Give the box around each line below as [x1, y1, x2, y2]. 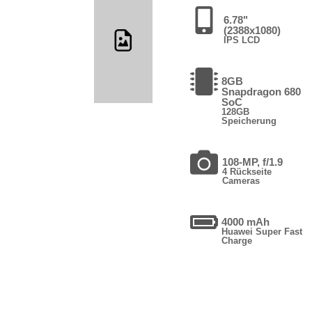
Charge [221, 235, 253, 246]
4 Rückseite [221, 166, 272, 177]
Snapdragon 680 [221, 85, 302, 97]
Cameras [221, 175, 260, 186]
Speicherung [221, 115, 277, 126]
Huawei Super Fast [221, 226, 303, 237]
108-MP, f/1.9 [221, 155, 283, 168]
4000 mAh [221, 215, 270, 228]
